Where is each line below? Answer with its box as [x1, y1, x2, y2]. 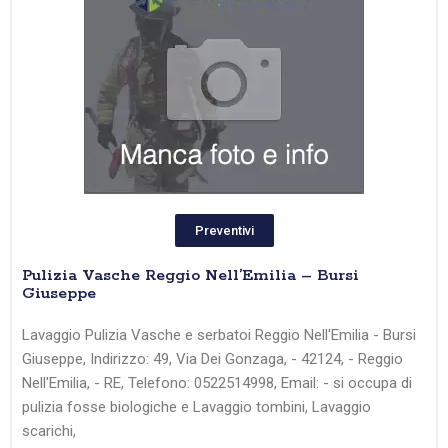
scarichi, [22, 422, 76, 441]
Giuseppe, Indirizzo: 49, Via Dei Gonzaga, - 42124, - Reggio [22, 350, 403, 369]
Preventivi [194, 223, 254, 239]
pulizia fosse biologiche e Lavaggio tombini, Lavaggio [22, 398, 371, 417]
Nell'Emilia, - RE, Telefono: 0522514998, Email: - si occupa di [22, 374, 412, 393]
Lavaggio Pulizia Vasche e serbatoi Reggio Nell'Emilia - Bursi [22, 326, 416, 345]
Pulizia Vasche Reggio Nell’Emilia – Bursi [22, 265, 359, 287]
